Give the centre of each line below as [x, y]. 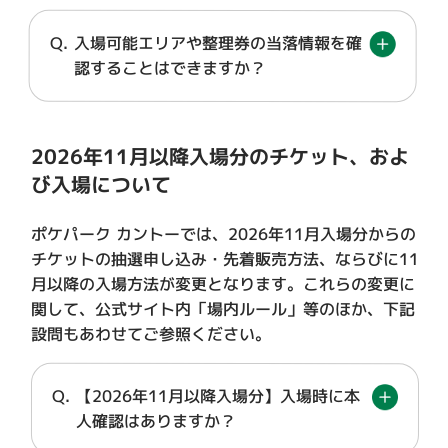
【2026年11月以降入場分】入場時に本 [218, 396]
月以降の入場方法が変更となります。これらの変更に [223, 284]
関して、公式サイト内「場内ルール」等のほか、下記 [223, 309]
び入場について [101, 183]
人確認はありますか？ [155, 421]
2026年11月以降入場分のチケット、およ [220, 156]
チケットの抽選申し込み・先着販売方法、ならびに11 [225, 259]
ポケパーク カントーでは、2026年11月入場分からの [224, 234]
